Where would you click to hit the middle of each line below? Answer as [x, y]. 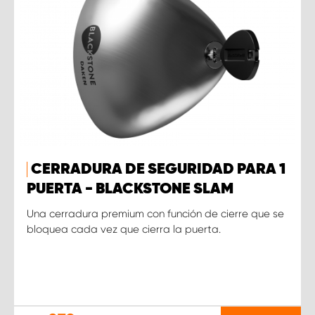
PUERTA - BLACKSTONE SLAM [130, 189]
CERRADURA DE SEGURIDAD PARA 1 [158, 169]
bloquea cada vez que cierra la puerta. [124, 229]
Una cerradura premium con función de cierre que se [155, 213]
